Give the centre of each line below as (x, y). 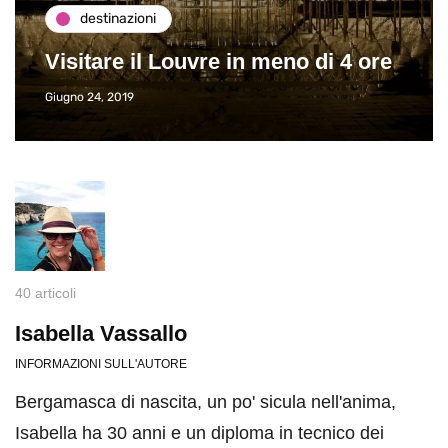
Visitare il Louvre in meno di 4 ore (218, 61)
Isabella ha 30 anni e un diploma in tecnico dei (199, 432)
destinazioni (118, 19)
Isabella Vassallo (101, 333)
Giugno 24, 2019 (89, 96)
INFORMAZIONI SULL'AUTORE (101, 363)
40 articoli (45, 292)
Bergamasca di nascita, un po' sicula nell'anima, (205, 401)
